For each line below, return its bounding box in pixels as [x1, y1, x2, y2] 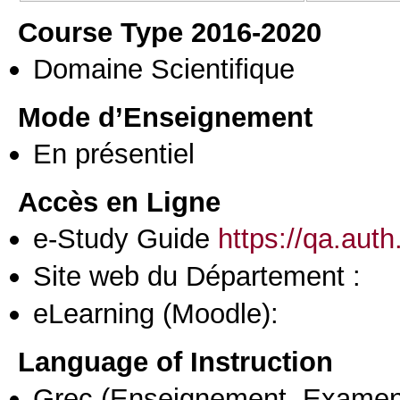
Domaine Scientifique [33, 53, 295, 86]
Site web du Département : [33, 259, 361, 292]
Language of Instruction [18, 345, 333, 378]
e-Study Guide [33, 221, 218, 254]
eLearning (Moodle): [33, 297, 279, 330]
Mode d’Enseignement [18, 100, 312, 133]
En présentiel [33, 137, 195, 170]
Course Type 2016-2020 [18, 16, 321, 49]
